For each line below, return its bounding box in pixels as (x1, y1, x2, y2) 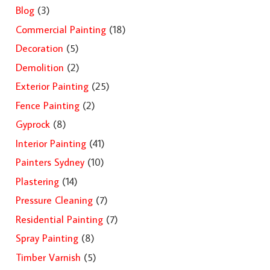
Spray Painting (15, 231, 78, 245)
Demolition (15, 60, 64, 74)
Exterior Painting (15, 80, 89, 93)
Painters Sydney (15, 155, 84, 169)
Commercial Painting (15, 22, 106, 36)
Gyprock (15, 118, 50, 131)
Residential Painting (15, 212, 103, 226)
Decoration (15, 42, 63, 55)
